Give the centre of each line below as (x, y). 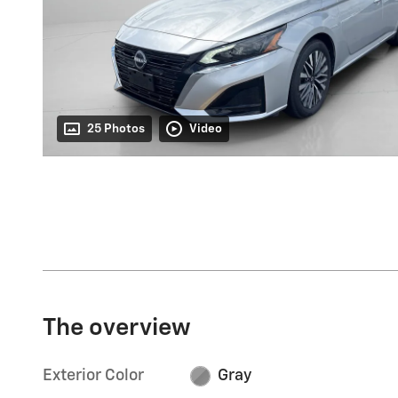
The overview (117, 329)
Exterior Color (93, 376)
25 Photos (116, 129)
